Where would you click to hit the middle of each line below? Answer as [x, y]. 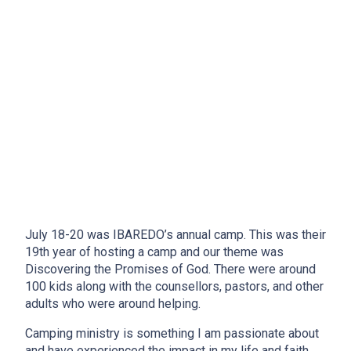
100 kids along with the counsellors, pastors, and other [174, 286]
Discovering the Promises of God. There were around [170, 269]
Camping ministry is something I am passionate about [172, 333]
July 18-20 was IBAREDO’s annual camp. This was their [175, 234]
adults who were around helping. [114, 303]
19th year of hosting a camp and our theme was [154, 251]
